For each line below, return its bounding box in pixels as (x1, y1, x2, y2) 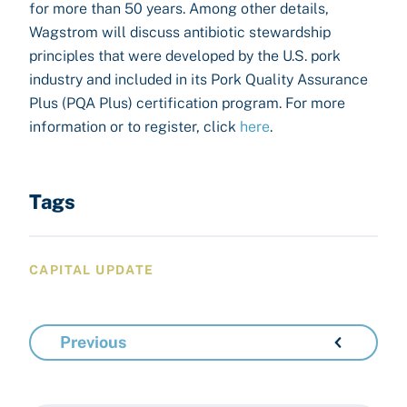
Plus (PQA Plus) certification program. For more (29, 94, 345, 112)
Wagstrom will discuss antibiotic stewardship (29, 24, 331, 41)
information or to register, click (29, 118, 240, 135)
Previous (60, 333, 126, 352)
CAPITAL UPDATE (29, 263, 154, 277)
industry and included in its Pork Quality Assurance (29, 71, 368, 88)
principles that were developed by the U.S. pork (29, 47, 341, 65)
